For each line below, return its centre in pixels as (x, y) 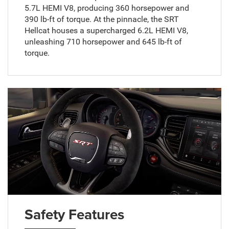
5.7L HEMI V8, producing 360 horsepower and (107, 8)
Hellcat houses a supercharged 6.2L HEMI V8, (106, 30)
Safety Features (74, 214)
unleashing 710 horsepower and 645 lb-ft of (103, 41)
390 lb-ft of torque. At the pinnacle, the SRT (101, 19)
